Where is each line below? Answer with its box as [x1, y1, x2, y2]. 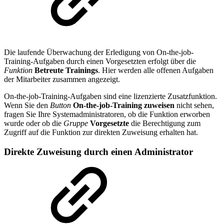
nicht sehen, [174, 101, 214, 110]
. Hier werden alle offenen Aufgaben [98, 66, 213, 75]
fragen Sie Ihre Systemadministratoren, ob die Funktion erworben [4, 110, 210, 119]
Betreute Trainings [34, 66, 98, 75]
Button [50, 101, 71, 110]
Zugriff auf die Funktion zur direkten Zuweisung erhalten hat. [4, 128, 198, 137]
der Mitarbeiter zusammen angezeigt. [4, 75, 120, 84]
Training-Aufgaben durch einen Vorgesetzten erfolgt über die [4, 57, 196, 66]
